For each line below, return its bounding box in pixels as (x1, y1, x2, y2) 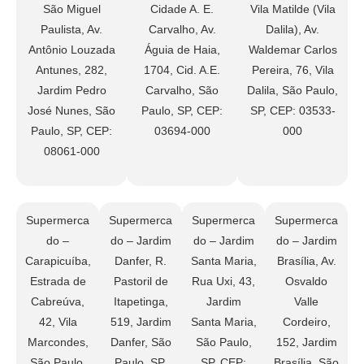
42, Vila (38, 315, 77, 329)
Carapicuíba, (24, 254, 91, 268)
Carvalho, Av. (148, 23, 216, 37)
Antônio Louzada (28, 43, 115, 57)
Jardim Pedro (37, 84, 106, 97)
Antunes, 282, (36, 63, 107, 77)
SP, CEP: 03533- (249, 104, 336, 118)
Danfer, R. (115, 254, 167, 268)
